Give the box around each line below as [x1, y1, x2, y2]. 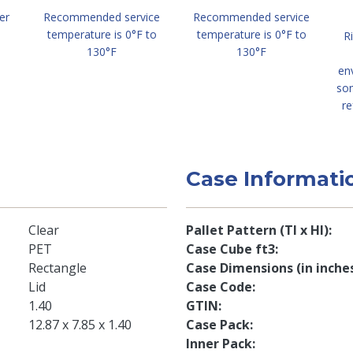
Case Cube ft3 [186, 240, 275, 258]
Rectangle [28, 259, 87, 277]
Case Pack [186, 316, 250, 333]
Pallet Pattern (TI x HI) [186, 221, 329, 239]
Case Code [186, 278, 252, 295]
